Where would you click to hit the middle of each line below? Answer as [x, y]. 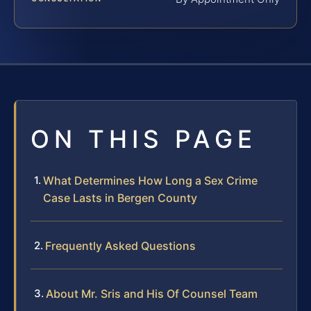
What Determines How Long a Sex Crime [150, 180]
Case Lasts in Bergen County [120, 197]
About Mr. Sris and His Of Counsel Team [152, 293]
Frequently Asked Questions [120, 245]
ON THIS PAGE [144, 138]
